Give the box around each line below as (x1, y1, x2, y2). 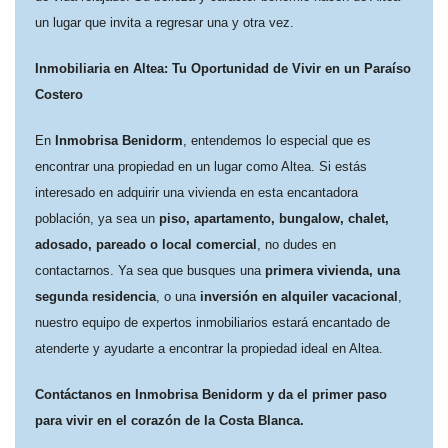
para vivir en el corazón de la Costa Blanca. (35, 413, 304, 428)
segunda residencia (35, 289, 156, 304)
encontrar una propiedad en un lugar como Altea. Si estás (35, 159, 367, 174)
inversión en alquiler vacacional (200, 289, 398, 304)
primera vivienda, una (265, 263, 400, 278)
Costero (35, 87, 83, 102)
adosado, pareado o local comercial (35, 237, 257, 252)
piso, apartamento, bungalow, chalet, (159, 211, 389, 226)
